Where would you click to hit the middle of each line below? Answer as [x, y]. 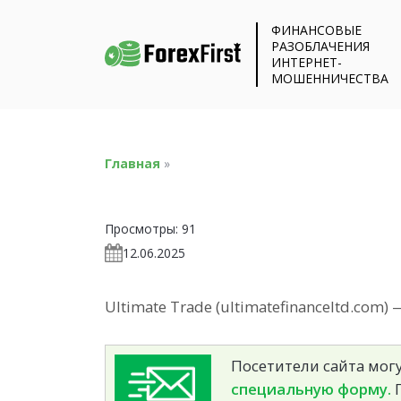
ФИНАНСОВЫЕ [317, 30]
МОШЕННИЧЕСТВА [330, 78]
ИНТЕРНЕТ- [307, 62]
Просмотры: [141, 228]
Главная [132, 163]
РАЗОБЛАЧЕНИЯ [321, 46]
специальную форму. [311, 388]
